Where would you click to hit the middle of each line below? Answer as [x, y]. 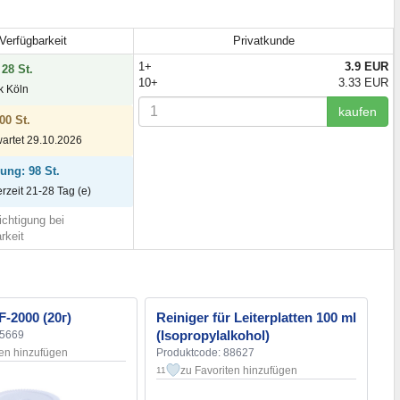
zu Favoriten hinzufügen [239, 371]
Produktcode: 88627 [205, 353]
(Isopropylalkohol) [213, 336]
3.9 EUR [367, 67]
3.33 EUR [363, 83]
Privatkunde [263, 41]
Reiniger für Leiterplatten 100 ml [256, 318]
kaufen [358, 112]
